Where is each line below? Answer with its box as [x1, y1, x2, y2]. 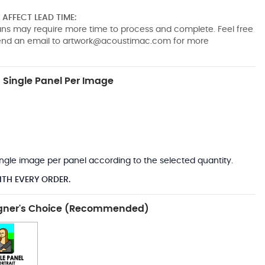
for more [170, 37, 209, 46]
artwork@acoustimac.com [62, 37, 171, 46]
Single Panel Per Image [2, 76, 114, 86]
